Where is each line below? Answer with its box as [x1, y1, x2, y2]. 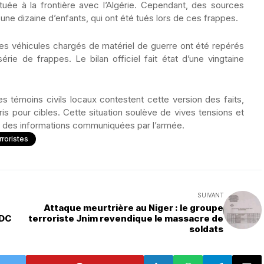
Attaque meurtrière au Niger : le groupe [44, 202, 223, 213]
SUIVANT [198, 192, 223, 199]
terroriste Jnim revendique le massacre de [28, 213, 223, 224]
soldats [189, 223, 223, 235]
